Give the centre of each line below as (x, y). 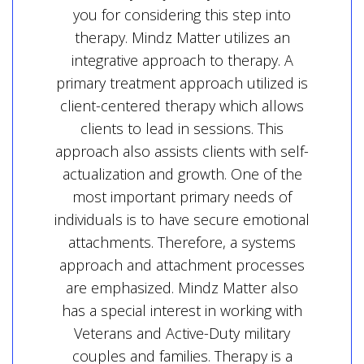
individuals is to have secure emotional (182, 219)
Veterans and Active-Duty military (182, 333)
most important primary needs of (182, 197)
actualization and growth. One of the (182, 174)
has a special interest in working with (182, 310)
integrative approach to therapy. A (182, 60)
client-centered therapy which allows (182, 106)
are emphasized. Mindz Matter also (182, 288)
